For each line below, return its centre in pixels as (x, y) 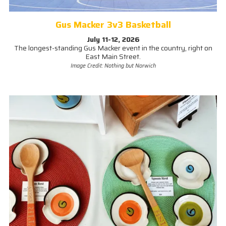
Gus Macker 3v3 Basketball (113, 25)
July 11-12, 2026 (113, 40)
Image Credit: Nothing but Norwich (113, 66)
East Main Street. (113, 57)
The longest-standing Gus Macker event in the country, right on (113, 48)
